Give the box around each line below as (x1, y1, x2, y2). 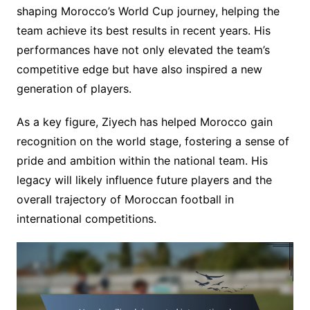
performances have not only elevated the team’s (16, 42, 270, 57)
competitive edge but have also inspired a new (16, 62, 262, 76)
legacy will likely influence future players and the (16, 172, 272, 187)
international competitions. (16, 211, 156, 226)
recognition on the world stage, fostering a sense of (16, 134, 289, 148)
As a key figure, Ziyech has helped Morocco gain (16, 114, 273, 129)
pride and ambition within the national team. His (16, 153, 268, 167)
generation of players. (16, 81, 131, 95)
